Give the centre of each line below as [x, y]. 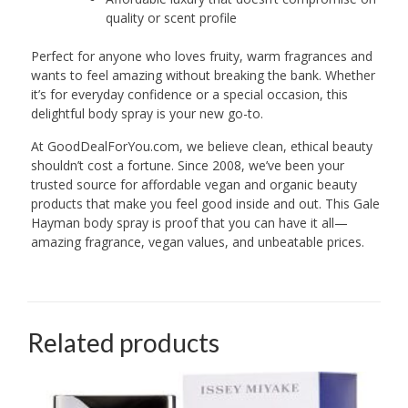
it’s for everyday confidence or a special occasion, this [189, 94]
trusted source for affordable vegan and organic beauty [194, 184]
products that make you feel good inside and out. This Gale [205, 203]
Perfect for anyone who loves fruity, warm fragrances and [201, 56]
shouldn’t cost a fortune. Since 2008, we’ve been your [187, 165]
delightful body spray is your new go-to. [147, 113]
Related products [123, 342]
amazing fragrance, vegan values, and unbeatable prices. [197, 241]
